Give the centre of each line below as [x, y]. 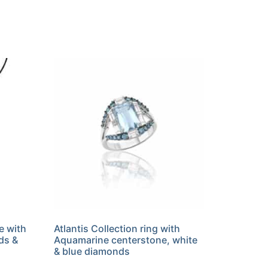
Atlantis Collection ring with [117, 228]
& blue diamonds [92, 251]
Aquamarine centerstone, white [126, 240]
